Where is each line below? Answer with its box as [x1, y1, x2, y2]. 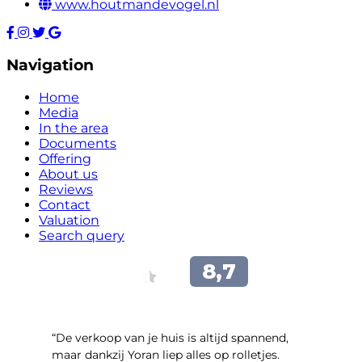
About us [39, 166, 98, 182]
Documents [39, 135, 116, 151]
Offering [39, 150, 91, 166]
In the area [39, 120, 108, 136]
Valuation [39, 212, 99, 228]
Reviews [39, 181, 93, 197]
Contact [39, 196, 90, 213]
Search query [39, 227, 124, 243]
